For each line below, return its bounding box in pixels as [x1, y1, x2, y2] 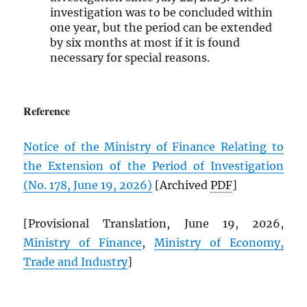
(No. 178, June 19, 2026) [23, 178, 153, 193]
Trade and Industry [23, 255, 128, 269]
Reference [23, 103, 71, 119]
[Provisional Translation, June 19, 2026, [23, 217, 284, 231]
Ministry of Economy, [153, 236, 284, 250]
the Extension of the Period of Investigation [23, 159, 284, 173]
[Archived [152, 178, 211, 193]
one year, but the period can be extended [49, 21, 272, 35]
